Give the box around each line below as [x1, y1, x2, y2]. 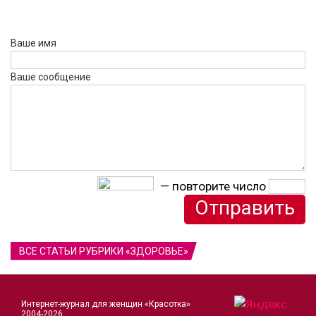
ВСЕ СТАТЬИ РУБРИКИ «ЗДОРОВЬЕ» [19, 245, 188, 257]
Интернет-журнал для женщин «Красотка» [21, 299, 190, 309]
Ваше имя [11, 37, 56, 49]
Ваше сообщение [11, 71, 91, 83]
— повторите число [157, 178, 269, 193]
